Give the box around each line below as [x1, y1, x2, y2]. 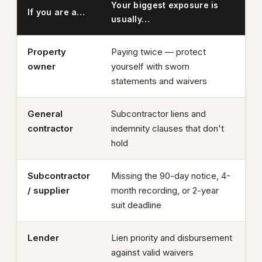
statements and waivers [111, 75, 207, 87]
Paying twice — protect [111, 46, 206, 58]
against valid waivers [111, 247, 194, 258]
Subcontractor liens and [111, 108, 206, 120]
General [27, 108, 63, 120]
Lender [27, 232, 59, 244]
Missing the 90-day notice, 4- [111, 170, 230, 182]
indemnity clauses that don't [111, 123, 224, 135]
